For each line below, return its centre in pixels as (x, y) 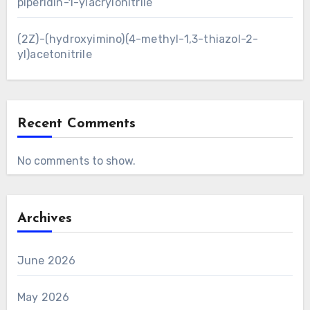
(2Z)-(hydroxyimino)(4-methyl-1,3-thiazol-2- (138, 39)
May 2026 (43, 297)
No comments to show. (76, 161)
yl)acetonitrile (54, 54)
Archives (44, 218)
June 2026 (46, 260)
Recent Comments (76, 124)
